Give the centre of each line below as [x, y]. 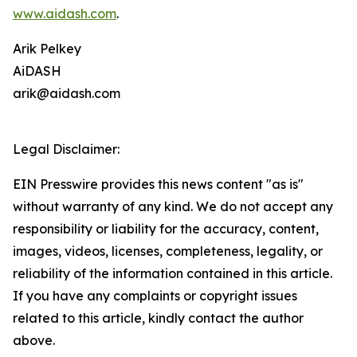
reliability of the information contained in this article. [173, 274]
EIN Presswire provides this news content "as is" [158, 184]
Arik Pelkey [47, 49]
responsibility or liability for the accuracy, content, [166, 229]
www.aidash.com [65, 14]
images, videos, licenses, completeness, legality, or [168, 251]
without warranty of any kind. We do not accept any [173, 207]
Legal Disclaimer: [66, 149]
